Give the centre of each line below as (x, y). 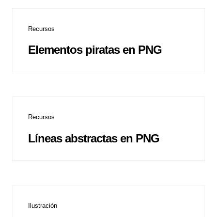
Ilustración (43, 205)
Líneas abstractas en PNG (94, 138)
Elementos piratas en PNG (95, 50)
